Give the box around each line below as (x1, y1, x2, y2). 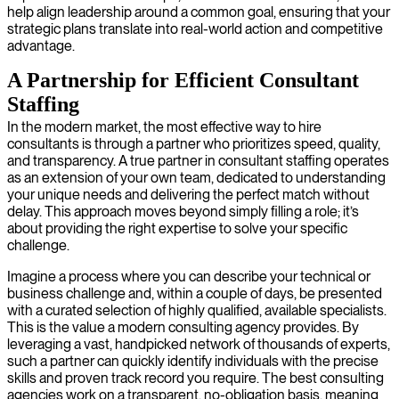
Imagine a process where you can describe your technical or (7, 267, 370, 285)
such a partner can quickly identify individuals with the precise (7, 352, 379, 370)
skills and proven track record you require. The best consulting (7, 369, 384, 387)
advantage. (7, 37, 75, 54)
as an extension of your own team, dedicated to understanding (7, 168, 386, 186)
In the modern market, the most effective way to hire (7, 118, 322, 135)
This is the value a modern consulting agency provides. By (7, 318, 359, 336)
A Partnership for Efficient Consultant (7, 68, 359, 92)
